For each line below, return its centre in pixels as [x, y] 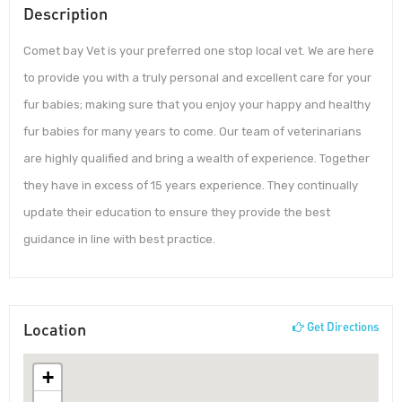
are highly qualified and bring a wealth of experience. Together [197, 159]
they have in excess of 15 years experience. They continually [191, 186]
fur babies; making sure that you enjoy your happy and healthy [197, 105]
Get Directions [341, 326]
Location [55, 329]
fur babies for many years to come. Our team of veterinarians [192, 132]
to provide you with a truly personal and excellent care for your [197, 78]
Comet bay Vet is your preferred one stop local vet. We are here [199, 51]
